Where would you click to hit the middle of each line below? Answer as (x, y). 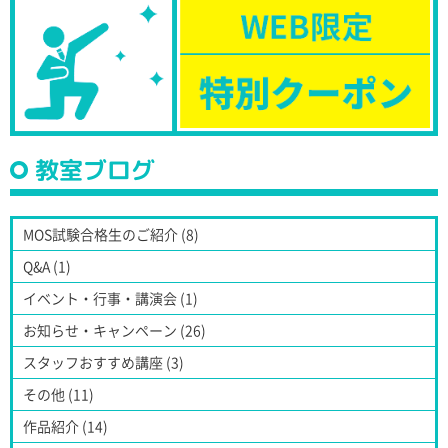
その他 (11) (58, 393)
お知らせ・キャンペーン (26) (114, 329)
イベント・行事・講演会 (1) (110, 297)
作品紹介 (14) (65, 425)
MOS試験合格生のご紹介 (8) (111, 233)
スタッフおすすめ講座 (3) (103, 361)
